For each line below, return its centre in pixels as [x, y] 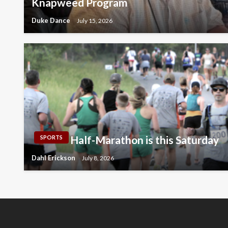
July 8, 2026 [98, 158]
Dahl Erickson [54, 158]
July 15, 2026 [95, 20]
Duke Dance [52, 21]
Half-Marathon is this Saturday [146, 140]
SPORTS [51, 137]
